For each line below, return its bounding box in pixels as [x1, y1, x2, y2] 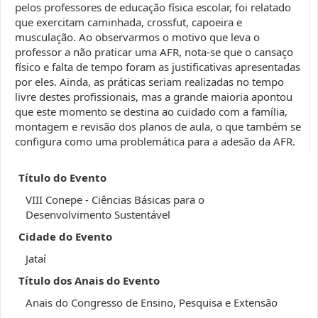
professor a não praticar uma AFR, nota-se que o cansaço [15, 45, 293, 59]
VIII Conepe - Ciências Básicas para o [26, 192, 204, 207]
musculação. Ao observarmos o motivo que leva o [15, 30, 260, 44]
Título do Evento [18, 170, 106, 185]
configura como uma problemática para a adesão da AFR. [15, 134, 295, 148]
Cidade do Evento [18, 229, 112, 243]
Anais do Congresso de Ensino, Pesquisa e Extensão [26, 295, 278, 309]
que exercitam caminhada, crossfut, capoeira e [15, 15, 242, 29]
